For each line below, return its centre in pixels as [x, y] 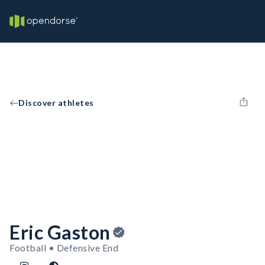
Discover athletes [56, 103]
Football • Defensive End [64, 248]
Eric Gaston [60, 232]
